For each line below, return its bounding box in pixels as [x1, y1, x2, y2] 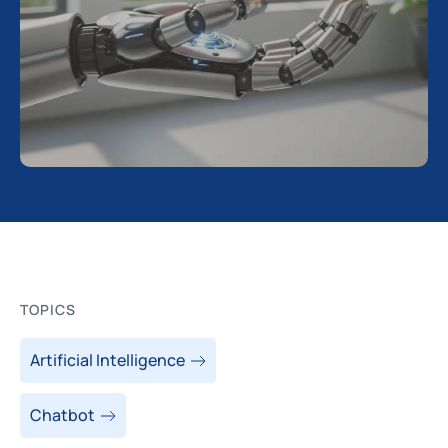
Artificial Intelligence [30, 349, 185, 371]
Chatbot [30, 404, 95, 426]
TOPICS [20, 300, 76, 319]
